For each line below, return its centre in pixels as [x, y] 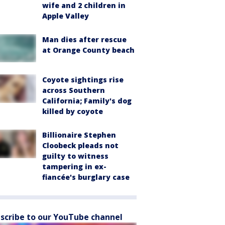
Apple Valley [66, 16]
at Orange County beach [88, 50]
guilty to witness [75, 156]
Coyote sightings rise [83, 80]
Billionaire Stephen [79, 135]
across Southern [74, 90]
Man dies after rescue [84, 39]
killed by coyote [73, 111]
